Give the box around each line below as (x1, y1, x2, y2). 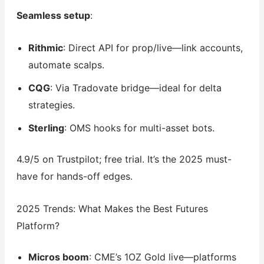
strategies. (28, 99, 75, 111)
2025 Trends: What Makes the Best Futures (16, 202, 208, 214)
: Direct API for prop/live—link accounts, (62, 42, 243, 54)
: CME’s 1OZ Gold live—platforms (88, 250, 236, 263)
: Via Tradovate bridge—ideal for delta (49, 82, 222, 94)
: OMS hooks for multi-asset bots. (64, 122, 214, 134)
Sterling (28, 122, 64, 134)
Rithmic (28, 42, 63, 54)
